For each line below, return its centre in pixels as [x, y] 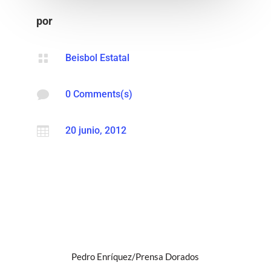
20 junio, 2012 [96, 130]
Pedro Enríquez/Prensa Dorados [135, 256]
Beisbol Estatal [97, 57]
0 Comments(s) [99, 94]
